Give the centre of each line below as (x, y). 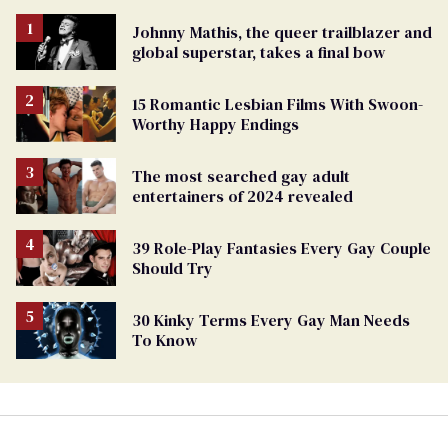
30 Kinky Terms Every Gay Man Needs (271, 320)
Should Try (172, 268)
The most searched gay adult (241, 176)
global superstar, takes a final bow (258, 51)
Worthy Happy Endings (215, 124)
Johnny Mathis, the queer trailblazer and (282, 31)
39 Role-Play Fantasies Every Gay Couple (281, 248)
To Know (164, 340)
